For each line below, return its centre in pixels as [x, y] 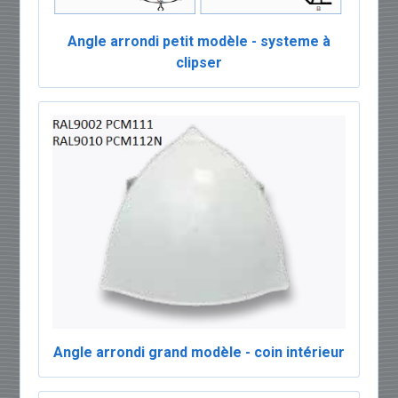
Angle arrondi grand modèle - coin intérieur [199, 353]
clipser [199, 62]
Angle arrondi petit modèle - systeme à [199, 41]
